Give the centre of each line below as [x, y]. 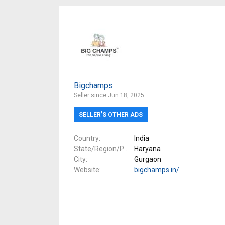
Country [86, 138]
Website [87, 170]
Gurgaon [148, 159]
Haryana [147, 148]
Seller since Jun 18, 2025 [109, 95]
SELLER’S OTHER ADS [111, 114]
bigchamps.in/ [157, 170]
